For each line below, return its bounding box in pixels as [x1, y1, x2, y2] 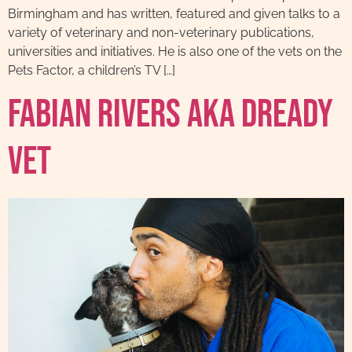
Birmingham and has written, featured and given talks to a [8, 6, 340, 21]
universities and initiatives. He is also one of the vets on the [8, 44, 342, 59]
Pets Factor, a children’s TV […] [8, 63, 175, 78]
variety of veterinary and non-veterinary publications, [8, 25, 314, 40]
